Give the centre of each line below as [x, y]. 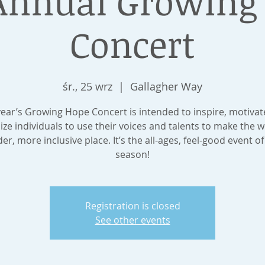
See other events [132, 220]
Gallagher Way [166, 86]
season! [132, 154]
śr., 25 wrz [88, 86]
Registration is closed [132, 206]
